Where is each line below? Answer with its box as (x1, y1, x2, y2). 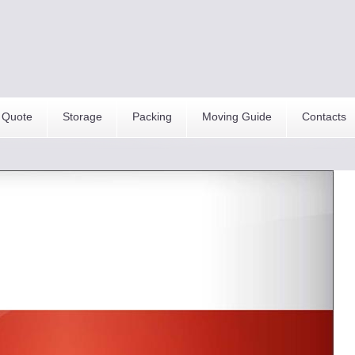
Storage (63, 110, 103, 123)
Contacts (302, 110, 347, 123)
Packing (132, 110, 173, 123)
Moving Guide (202, 110, 273, 123)
